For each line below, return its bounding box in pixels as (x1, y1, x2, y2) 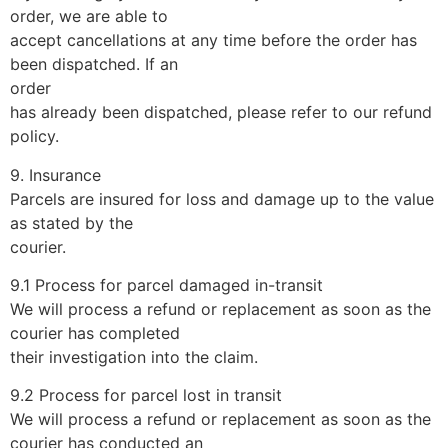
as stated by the (10, 212, 133, 233)
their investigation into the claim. (10, 346, 258, 367)
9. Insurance (10, 164, 101, 185)
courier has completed (10, 322, 180, 343)
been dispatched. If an (10, 54, 178, 75)
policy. (10, 126, 59, 147)
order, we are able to (10, 6, 168, 27)
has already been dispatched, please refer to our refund (10, 102, 432, 123)
